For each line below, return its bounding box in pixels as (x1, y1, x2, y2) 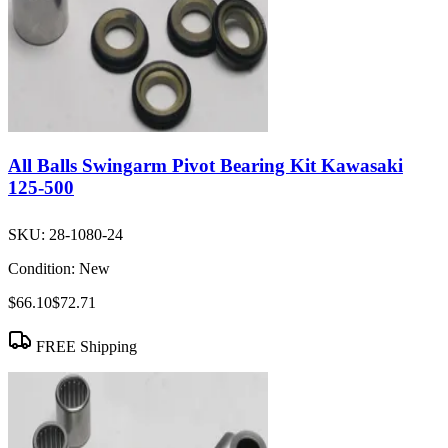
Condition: (8, 260, 75, 278)
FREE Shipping (32, 338, 137, 356)
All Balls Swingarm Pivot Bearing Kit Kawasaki (8, 155, 403, 176)
